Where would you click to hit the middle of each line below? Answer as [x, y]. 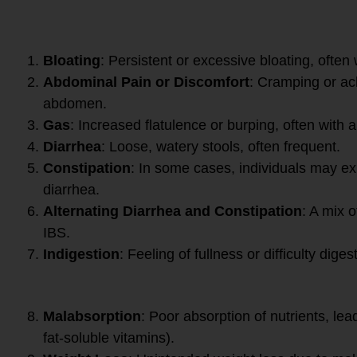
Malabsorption [92, 316]
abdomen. [75, 103]
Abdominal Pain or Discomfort [146, 82]
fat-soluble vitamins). [109, 337]
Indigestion [81, 254]
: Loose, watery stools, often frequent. [221, 146]
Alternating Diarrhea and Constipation [173, 211]
